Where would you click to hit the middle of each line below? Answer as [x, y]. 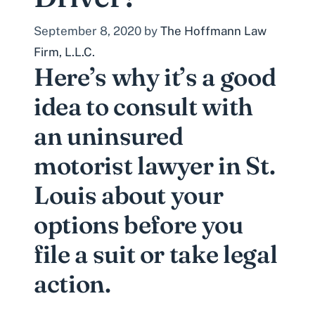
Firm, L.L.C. [64, 52]
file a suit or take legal [156, 254]
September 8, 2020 [88, 31]
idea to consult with [143, 106]
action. [72, 283]
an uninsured [109, 136]
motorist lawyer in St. [155, 165]
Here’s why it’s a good [155, 77]
